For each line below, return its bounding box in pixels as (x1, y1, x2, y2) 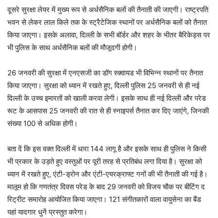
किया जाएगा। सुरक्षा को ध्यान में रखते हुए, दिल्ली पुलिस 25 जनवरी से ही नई (7, 80, 200, 90)
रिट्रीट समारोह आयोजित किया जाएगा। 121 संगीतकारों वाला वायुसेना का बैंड (7, 194, 201, 204)
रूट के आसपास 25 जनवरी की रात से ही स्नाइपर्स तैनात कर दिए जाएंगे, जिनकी (7, 106, 209, 115)
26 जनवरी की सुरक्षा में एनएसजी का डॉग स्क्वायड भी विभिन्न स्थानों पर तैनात (7, 68, 203, 77)
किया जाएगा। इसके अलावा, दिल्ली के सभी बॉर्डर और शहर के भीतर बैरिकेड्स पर (7, 30, 210, 39)
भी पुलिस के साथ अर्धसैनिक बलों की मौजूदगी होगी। (7, 42, 137, 52)
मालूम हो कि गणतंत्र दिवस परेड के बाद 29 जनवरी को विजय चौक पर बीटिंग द (7, 182, 205, 191)
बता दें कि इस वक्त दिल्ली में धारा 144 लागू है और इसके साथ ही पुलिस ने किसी (7, 144, 206, 153)
